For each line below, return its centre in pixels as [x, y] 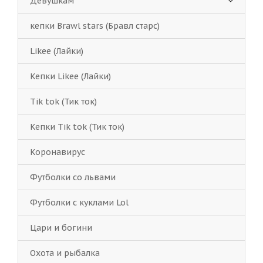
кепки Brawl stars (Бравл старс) [95, 26]
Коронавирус [58, 152]
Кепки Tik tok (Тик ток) [77, 127]
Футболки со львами [73, 177]
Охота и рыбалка [65, 253]
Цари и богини [61, 228]
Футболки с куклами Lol [79, 203]
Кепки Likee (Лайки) [70, 76]
